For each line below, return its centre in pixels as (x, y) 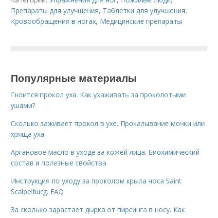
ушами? (23, 105)
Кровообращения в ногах (54, 21)
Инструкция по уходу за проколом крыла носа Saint (96, 181)
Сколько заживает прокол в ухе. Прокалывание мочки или (108, 123)
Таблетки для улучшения (144, 10)
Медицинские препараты (141, 21)
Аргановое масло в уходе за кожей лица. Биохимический (105, 152)
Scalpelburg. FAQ (37, 191)
